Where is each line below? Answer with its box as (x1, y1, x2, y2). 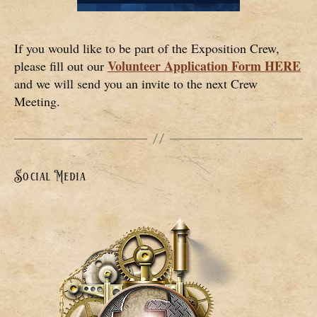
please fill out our (14, 57, 108, 74)
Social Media (14, 166, 86, 186)
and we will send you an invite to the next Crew (14, 74, 258, 92)
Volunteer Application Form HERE (108, 56, 301, 75)
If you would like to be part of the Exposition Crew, (14, 39, 279, 57)
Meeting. (14, 92, 60, 110)
